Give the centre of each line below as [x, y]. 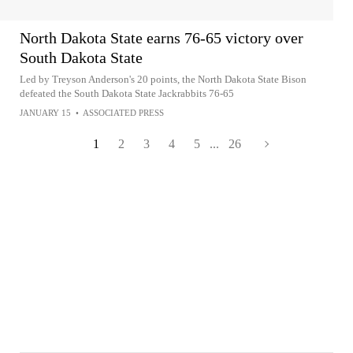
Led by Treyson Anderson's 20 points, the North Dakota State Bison [163, 79]
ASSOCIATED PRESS [123, 112]
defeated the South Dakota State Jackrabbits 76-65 [127, 93]
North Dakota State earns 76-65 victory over [162, 37]
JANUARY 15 [45, 112]
